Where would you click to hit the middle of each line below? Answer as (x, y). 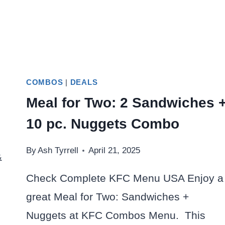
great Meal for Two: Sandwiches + (107, 196)
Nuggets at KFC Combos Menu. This (116, 215)
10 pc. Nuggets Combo (103, 124)
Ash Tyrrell (58, 150)
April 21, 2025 (115, 150)
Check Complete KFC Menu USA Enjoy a (125, 178)
